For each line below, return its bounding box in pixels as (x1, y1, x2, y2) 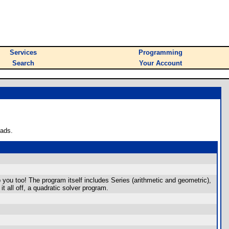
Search (12, 59, 34, 67)
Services (10, 49, 37, 56)
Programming (139, 49, 182, 56)
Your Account (139, 59, 182, 67)
